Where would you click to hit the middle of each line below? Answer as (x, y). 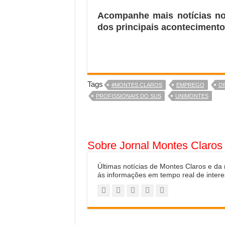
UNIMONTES (192, 96)
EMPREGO (190, 85)
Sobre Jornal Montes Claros (155, 146)
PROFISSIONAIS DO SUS (128, 96)
